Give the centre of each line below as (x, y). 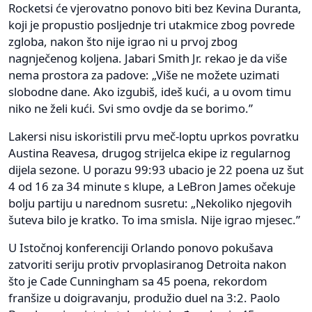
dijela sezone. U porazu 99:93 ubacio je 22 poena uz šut (156, 170)
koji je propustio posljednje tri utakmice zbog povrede (151, 25)
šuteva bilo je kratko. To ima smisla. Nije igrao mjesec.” (154, 220)
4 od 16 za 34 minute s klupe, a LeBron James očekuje (152, 187)
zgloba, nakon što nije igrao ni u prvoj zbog (123, 42)
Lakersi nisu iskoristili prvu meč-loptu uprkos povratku (154, 136)
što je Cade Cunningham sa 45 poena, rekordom (138, 281)
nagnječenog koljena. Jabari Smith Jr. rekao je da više (148, 58)
